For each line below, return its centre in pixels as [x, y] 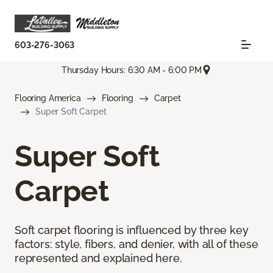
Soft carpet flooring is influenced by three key [132, 230]
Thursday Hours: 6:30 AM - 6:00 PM [132, 70]
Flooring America [48, 98]
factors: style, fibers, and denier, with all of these [136, 244]
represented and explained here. [98, 258]
